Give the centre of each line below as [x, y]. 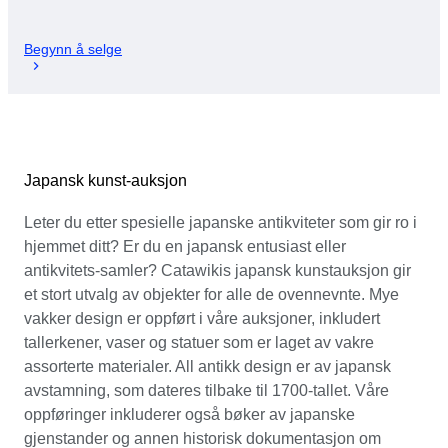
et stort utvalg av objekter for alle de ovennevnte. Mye [211, 294]
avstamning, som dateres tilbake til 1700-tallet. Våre [206, 390]
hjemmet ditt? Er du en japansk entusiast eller [185, 246]
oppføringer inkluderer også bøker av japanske [189, 414]
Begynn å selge [73, 48]
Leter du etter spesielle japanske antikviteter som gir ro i [220, 222]
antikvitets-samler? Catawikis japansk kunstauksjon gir [217, 270]
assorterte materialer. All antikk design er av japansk [207, 366]
